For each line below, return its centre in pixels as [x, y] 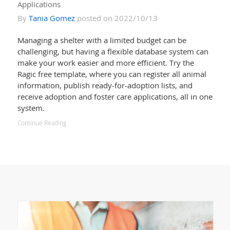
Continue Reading [42, 123]
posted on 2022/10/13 [116, 18]
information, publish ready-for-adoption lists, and [105, 85]
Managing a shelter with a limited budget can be [102, 40]
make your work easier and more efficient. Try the [106, 62]
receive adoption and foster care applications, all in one [115, 96]
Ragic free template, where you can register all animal [112, 74]
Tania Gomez [52, 18]
